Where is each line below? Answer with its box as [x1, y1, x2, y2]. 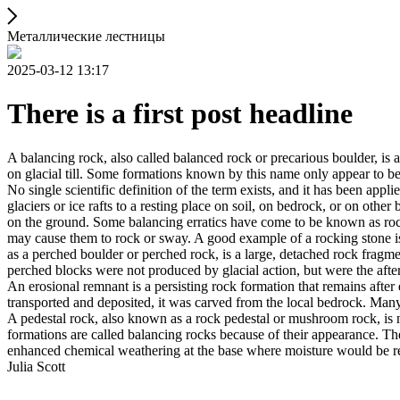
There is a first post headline [7, 97, 353, 130]
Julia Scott [7, 358, 65, 374]
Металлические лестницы [7, 29, 165, 44]
